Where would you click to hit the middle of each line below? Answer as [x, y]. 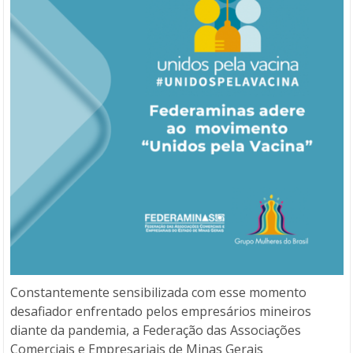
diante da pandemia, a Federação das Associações [156, 330]
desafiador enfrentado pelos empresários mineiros [161, 311]
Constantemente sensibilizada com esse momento [158, 292]
